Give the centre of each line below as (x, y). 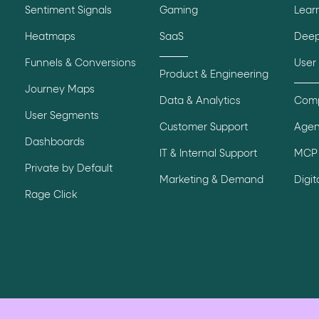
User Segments (62, 116)
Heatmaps (50, 37)
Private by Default (68, 169)
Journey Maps (59, 90)
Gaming (178, 11)
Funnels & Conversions (80, 64)
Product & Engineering (214, 75)
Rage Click (51, 195)
